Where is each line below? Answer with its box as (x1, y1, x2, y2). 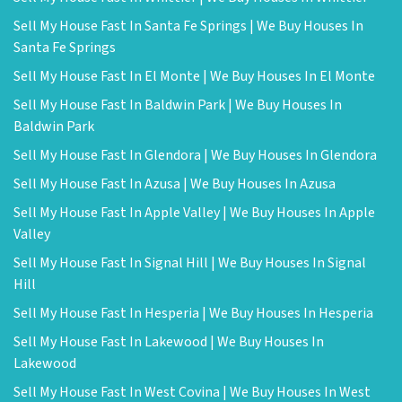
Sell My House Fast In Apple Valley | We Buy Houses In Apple (13, 203, 375, 223)
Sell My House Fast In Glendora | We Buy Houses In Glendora (13, 145, 377, 165)
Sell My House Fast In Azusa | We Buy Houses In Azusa (13, 174, 336, 194)
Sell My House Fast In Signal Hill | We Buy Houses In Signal (13, 253, 366, 273)
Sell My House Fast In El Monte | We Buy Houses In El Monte (13, 66, 375, 86)
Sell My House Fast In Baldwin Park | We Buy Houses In (13, 95, 342, 115)
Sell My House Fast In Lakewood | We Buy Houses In (13, 332, 324, 352)
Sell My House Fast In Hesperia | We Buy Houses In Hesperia (13, 303, 373, 323)
